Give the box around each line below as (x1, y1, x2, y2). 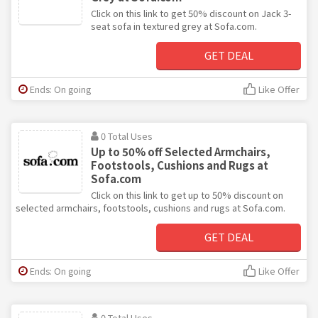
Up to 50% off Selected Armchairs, (91, 143, 270, 159)
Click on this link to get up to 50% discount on (91, 187, 283, 202)
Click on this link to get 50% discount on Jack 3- (91, 6, 292, 20)
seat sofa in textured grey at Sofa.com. (91, 18, 257, 33)
